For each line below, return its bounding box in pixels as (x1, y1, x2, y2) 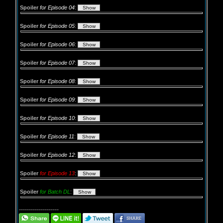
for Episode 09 (40, 97, 75, 103)
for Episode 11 (40, 133, 74, 139)
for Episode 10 (40, 115, 75, 121)
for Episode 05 (40, 23, 75, 29)
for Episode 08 (40, 78, 75, 84)
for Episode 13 (40, 170, 75, 176)
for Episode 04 (40, 4, 75, 10)
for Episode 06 (40, 41, 75, 47)
